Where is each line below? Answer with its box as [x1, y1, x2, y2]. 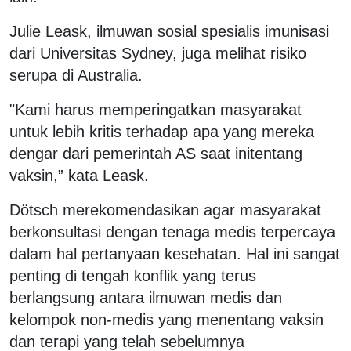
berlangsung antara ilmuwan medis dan [9, 288, 282, 306]
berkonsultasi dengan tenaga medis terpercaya [9, 223, 335, 241]
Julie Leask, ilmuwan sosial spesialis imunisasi [9, 22, 329, 40]
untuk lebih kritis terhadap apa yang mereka [9, 122, 314, 140]
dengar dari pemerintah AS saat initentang [9, 144, 302, 162]
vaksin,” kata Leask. [9, 166, 149, 184]
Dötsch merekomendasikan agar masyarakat [9, 201, 321, 219]
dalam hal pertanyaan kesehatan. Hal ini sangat [9, 244, 340, 262]
